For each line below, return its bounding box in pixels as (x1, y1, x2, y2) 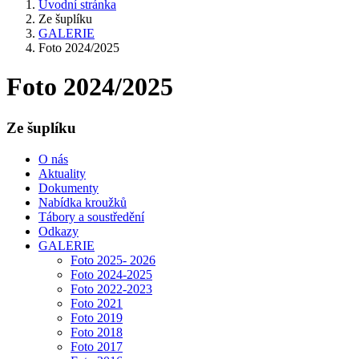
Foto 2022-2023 (71, 281, 152, 296)
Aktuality (38, 166, 86, 180)
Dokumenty (38, 180, 99, 195)
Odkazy (38, 224, 79, 238)
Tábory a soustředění (38, 209, 144, 224)
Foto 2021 (71, 296, 123, 310)
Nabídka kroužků (38, 195, 127, 209)
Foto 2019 (71, 310, 123, 325)
